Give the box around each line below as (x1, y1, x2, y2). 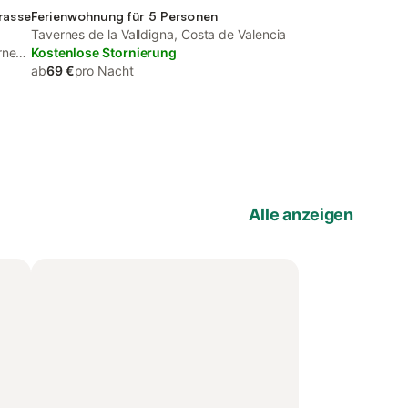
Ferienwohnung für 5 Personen (31, 8, 218, 24)
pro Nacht (74, 63, 134, 78)
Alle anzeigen (249, 205, 353, 224)
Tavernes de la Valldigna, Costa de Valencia (31, 26, 287, 42)
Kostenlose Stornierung (31, 45, 178, 60)
